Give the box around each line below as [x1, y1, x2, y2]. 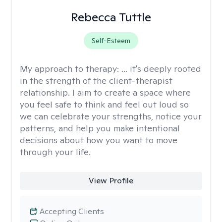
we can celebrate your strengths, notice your [20, 111, 202, 122]
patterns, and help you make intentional [20, 122, 180, 134]
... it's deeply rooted [121, 63, 201, 74]
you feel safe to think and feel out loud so [20, 99, 189, 110]
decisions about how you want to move [20, 134, 177, 146]
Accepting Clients [40, 206, 104, 217]
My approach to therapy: [20, 63, 121, 74]
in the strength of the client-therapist [20, 75, 172, 86]
